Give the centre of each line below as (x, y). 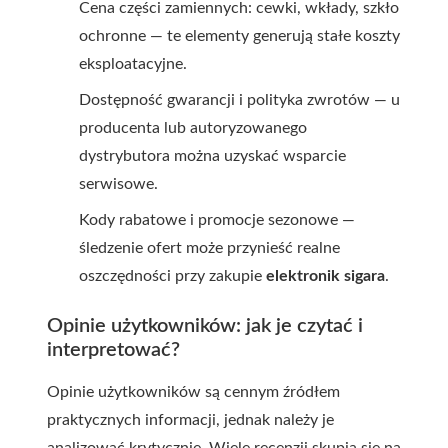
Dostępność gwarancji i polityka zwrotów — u (239, 100)
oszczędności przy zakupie (172, 276)
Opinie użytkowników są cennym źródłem (193, 392)
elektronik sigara (325, 276)
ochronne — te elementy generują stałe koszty (239, 36)
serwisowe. (118, 184)
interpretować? (113, 350)
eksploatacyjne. (133, 64)
